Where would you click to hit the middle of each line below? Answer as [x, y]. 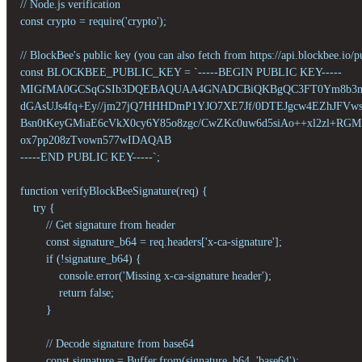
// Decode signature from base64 [107, 343]
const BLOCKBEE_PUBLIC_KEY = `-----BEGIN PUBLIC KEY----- [181, 72]
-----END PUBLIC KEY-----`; [90, 157]
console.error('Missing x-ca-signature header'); [146, 276]
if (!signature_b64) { [81, 259]
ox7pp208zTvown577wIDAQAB [96, 140]
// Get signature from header [98, 225]
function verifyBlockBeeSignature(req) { [114, 191]
